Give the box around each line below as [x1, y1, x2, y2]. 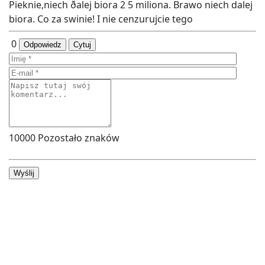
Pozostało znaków [35, 131, 119, 144]
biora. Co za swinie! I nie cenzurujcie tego [9, 12, 193, 25]
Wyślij [14, 168, 34, 177]
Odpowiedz [24, 40, 62, 49]
